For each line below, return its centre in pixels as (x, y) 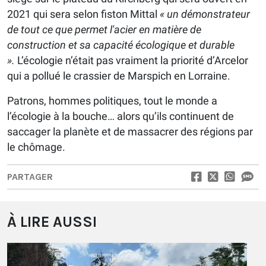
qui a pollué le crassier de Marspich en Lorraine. (119, 75)
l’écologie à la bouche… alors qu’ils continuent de (121, 116)
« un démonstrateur (205, 14)
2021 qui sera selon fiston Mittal (83, 14)
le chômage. (36, 147)
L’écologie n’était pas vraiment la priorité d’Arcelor (133, 60)
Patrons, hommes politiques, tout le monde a (112, 100)
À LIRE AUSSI (52, 221)
